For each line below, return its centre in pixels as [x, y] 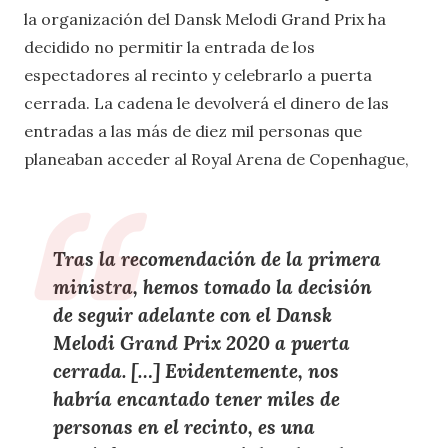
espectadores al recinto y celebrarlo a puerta [198, 75]
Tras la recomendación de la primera [216, 259]
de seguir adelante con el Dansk [192, 315]
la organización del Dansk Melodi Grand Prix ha [205, 19]
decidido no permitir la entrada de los [169, 47]
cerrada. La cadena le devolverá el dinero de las [206, 103]
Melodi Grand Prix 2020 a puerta [201, 343]
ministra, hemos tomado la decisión [212, 287]
